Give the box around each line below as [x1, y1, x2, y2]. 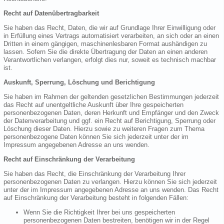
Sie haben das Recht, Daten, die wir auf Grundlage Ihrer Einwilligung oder [3, 24, 215, 32]
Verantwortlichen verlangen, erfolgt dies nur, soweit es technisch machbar [3, 56, 216, 64]
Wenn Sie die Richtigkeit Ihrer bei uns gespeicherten [23, 208, 175, 216]
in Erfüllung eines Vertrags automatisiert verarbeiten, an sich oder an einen [3, 32, 219, 40]
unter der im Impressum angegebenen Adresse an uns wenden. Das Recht [3, 186, 218, 194]
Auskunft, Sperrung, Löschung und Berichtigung [3, 78, 155, 86]
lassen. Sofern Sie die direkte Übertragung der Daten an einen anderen [3, 48, 207, 56]
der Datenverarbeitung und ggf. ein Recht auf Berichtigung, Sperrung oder [3, 117, 215, 125]
